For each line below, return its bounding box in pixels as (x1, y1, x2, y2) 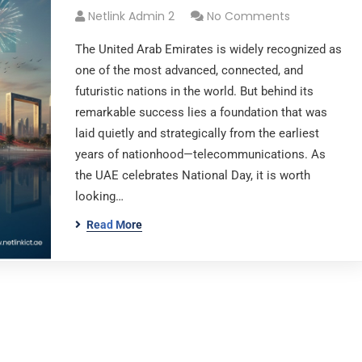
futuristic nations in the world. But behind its (74, 84, 314, 99)
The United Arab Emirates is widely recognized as (74, 42, 342, 57)
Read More (86, 218, 142, 231)
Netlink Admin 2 (87, 8, 175, 24)
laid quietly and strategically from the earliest (74, 126, 319, 141)
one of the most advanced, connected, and (74, 63, 303, 78)
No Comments (206, 8, 290, 24)
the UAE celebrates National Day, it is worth (74, 168, 310, 183)
